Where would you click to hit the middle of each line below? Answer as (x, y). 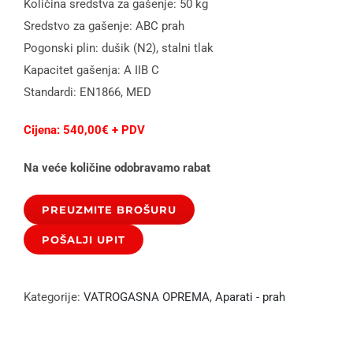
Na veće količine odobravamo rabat (117, 167)
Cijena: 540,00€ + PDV (84, 130)
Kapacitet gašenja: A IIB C (91, 70)
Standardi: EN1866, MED (87, 92)
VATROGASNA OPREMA (147, 297)
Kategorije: (54, 297)
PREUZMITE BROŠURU (109, 209)
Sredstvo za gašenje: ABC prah (104, 26)
